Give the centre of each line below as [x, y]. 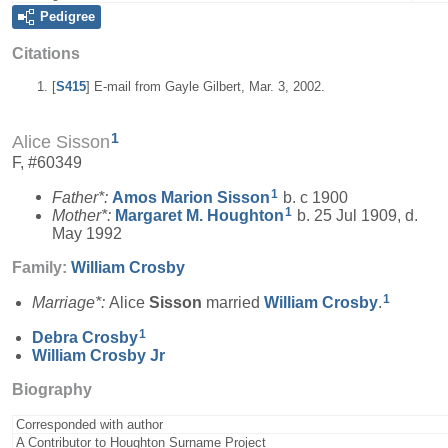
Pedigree [67, 17]
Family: [41, 268]
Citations [46, 54]
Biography [52, 389]
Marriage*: [70, 303]
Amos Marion [164, 197]
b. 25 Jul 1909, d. [355, 216]
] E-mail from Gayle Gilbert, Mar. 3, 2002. [205, 87]
